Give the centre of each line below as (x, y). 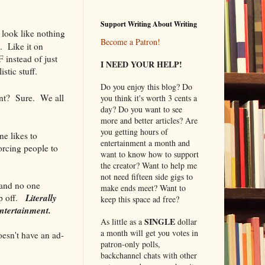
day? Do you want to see (141, 109)
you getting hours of (134, 132)
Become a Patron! (130, 42)
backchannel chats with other (148, 256)
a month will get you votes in (149, 233)
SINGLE (159, 222)
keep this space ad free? (140, 199)
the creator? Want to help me (148, 166)
